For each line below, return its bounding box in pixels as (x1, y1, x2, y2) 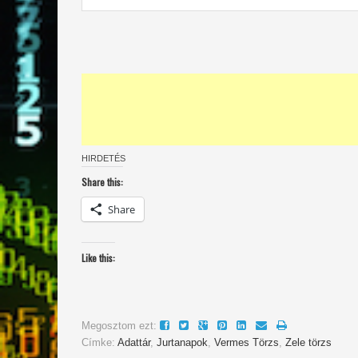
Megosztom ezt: (82, 319, 157, 332)
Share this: (82, 174, 123, 189)
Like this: (82, 250, 115, 265)
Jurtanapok (157, 336, 208, 348)
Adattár (117, 336, 150, 348)
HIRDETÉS (82, 153, 125, 163)
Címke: (82, 336, 117, 348)
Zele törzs (285, 336, 332, 348)
